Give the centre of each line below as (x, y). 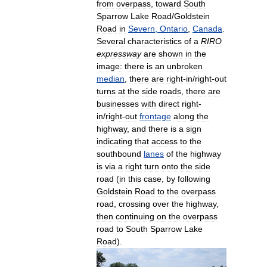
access (164, 142)
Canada (207, 29)
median (111, 79)
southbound (119, 154)
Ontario (174, 29)
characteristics (155, 41)
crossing (134, 204)
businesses (118, 104)
